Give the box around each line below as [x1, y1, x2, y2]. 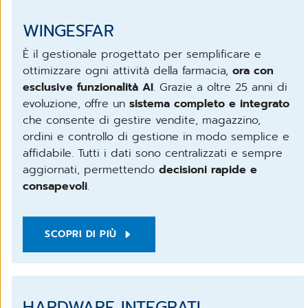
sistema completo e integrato [129, 95, 289, 112]
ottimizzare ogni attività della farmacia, [23, 62, 232, 79]
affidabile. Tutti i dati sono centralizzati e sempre [23, 144, 283, 162]
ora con [232, 62, 274, 79]
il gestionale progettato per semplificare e [33, 45, 261, 63]
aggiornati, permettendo [23, 161, 159, 178]
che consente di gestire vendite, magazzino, [23, 111, 261, 129]
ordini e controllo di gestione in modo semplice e [23, 128, 289, 145]
